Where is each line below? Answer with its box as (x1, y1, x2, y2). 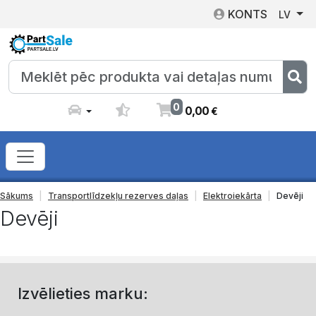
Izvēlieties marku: (18, 284, 148, 303)
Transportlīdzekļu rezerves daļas (48, 190, 188, 201)
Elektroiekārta (203, 190, 262, 201)
